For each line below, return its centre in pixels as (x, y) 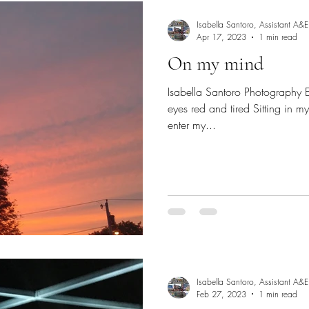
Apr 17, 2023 (221, 37)
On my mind (216, 63)
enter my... (192, 125)
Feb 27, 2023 (221, 294)
